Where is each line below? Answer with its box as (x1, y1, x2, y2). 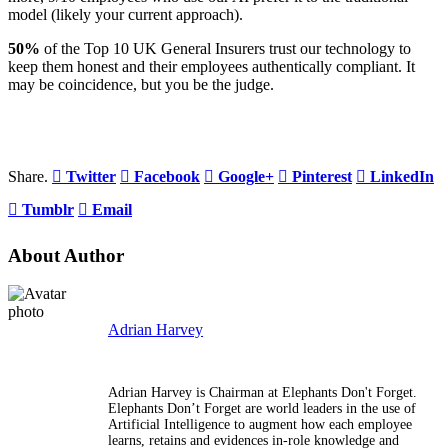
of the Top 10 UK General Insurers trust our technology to (40, 39, 411, 57)
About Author (8, 244, 124, 266)
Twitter (66, 167, 116, 185)
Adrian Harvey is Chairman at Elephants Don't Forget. (108, 385, 417, 401)
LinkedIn (370, 167, 434, 185)
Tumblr (22, 200, 74, 218)
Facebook (134, 167, 200, 185)
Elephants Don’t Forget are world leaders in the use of (108, 401, 416, 417)
